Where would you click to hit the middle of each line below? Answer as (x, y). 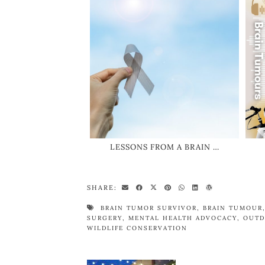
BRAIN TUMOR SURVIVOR (149, 208)
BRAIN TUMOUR (233, 208)
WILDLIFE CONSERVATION (137, 228)
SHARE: (104, 187)
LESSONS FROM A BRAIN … (164, 147)
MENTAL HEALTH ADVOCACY (183, 218)
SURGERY (105, 218)
